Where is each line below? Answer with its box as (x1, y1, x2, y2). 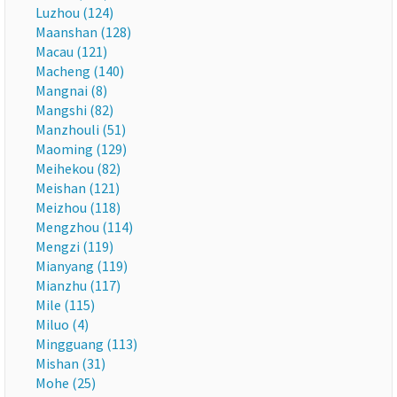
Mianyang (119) (35, 257, 128, 275)
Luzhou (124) (35, 4, 113, 21)
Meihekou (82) (35, 160, 121, 177)
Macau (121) (35, 43, 107, 60)
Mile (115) (35, 296, 95, 314)
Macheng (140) (35, 62, 124, 80)
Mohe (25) (35, 374, 96, 392)
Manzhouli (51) (35, 121, 126, 138)
